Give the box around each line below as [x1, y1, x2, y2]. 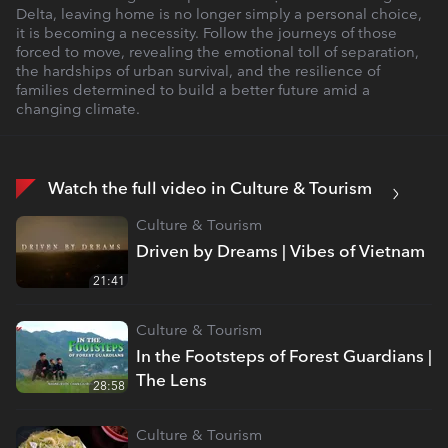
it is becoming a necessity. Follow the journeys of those [16, 22, 397, 44]
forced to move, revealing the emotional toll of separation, [16, 41, 419, 63]
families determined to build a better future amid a [16, 79, 370, 101]
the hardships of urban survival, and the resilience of [16, 60, 380, 82]
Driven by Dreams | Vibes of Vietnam [136, 238, 425, 264]
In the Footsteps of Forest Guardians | [136, 343, 432, 370]
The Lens [136, 367, 207, 394]
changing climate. [16, 98, 140, 120]
